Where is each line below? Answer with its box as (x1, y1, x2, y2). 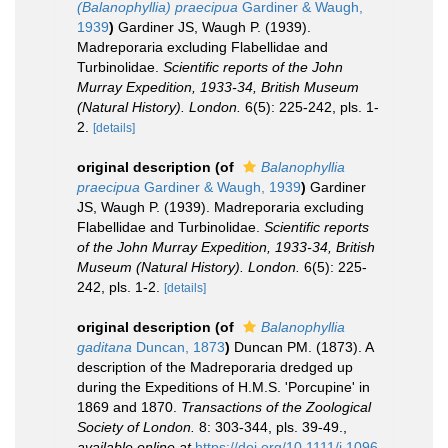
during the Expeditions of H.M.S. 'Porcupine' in (77, 379, 370, 395)
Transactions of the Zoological (181, 399, 371, 415)
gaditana (77, 339, 132, 355)
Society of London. (77, 419, 195, 435)
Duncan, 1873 (132, 339, 225, 355)
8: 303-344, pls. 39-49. (195, 419, 343, 435)
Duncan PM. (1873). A (234, 339, 373, 355)
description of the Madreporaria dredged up (77, 359, 353, 375)
